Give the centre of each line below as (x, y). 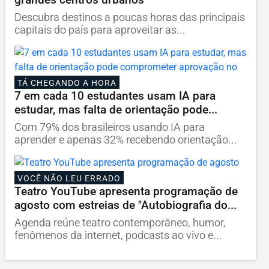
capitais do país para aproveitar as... (100, 30)
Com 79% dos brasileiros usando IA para (109, 128)
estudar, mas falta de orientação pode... (116, 110)
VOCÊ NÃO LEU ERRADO (69, 178)
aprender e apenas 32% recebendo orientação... (125, 140)
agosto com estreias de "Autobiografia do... (125, 205)
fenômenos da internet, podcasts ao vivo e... (118, 236)
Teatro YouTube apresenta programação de (126, 192)
